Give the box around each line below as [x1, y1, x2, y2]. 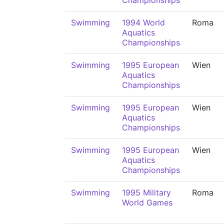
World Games [122, 197, 172, 207]
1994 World [122, 17, 165, 27]
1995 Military [122, 187, 171, 197]
